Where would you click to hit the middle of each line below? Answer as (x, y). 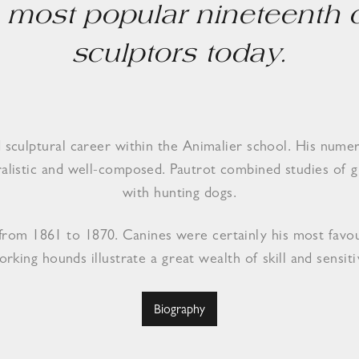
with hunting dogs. (179, 195)
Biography (179, 311)
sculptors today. (179, 56)
